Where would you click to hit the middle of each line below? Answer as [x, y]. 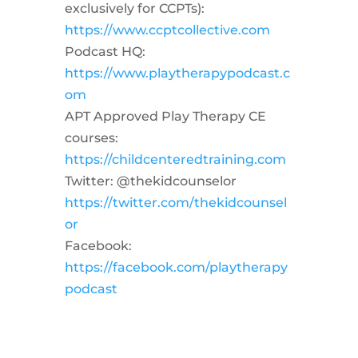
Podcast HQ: [105, 51]
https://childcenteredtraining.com [175, 159]
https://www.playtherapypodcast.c [177, 73]
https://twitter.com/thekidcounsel [175, 202]
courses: [91, 137]
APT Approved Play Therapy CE [165, 116]
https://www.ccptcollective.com [167, 30]
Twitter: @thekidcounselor [150, 181]
